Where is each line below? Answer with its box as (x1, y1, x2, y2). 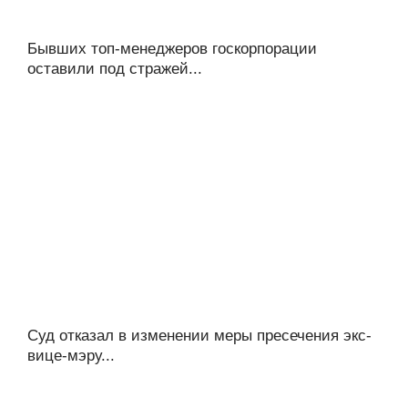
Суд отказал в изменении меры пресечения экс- (27, 326, 372, 344)
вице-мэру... (27, 346, 115, 364)
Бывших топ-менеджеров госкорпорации (27, 39, 317, 57)
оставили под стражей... (27, 59, 202, 77)
